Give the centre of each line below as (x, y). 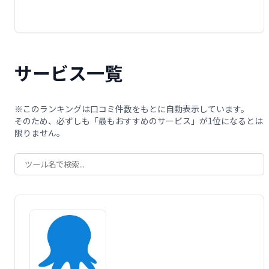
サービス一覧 (68, 73)
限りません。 (40, 133)
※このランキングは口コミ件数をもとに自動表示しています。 (132, 109)
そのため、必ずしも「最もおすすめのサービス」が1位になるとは (139, 121)
